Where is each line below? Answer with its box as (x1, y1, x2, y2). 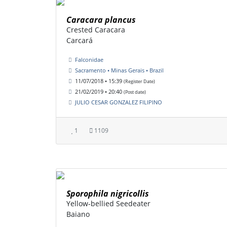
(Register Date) (124, 78, 155, 85)
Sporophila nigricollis (66, 188, 149, 200)
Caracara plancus (66, 14, 136, 26)
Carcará (66, 35, 93, 46)
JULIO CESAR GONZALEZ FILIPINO (75, 98, 162, 106)
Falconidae (75, 56, 103, 64)
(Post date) (124, 89, 146, 96)
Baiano (66, 209, 90, 219)
